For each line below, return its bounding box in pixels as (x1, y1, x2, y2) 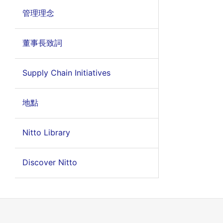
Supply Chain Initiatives (22, 68, 111, 78)
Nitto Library (22, 127, 70, 137)
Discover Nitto (22, 157, 77, 167)
